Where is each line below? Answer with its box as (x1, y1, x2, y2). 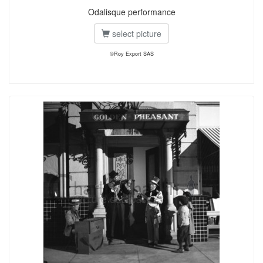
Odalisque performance (87, 6, 176, 18)
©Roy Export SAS (109, 50, 154, 58)
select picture (110, 28, 161, 39)
